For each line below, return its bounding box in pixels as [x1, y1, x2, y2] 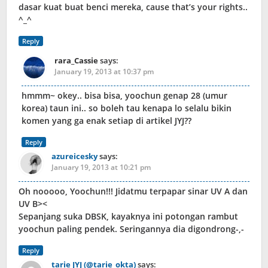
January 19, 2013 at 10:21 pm [51, 162, 151, 173]
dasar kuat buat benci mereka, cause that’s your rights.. [19, 1, 248, 13]
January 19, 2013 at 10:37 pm [54, 66, 154, 77]
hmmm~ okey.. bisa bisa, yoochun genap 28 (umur [22, 90, 227, 102]
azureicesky [51, 151, 98, 162]
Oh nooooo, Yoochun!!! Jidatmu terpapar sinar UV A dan [19, 185, 248, 197]
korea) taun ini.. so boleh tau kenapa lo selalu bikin [22, 102, 232, 114]
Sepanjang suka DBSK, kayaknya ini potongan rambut [19, 211, 238, 223]
